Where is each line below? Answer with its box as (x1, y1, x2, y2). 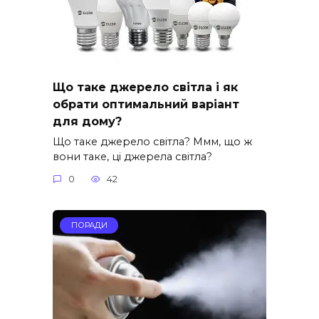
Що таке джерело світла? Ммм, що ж (53, 135, 252, 148)
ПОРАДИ (70, 220, 108, 231)
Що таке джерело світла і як (53, 80, 238, 94)
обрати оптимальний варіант (53, 97, 239, 111)
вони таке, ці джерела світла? (53, 150, 212, 163)
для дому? (53, 114, 122, 128)
